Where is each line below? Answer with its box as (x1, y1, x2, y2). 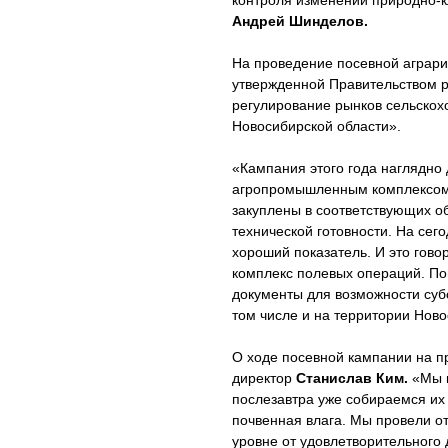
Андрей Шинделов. (232, 13, 372, 29)
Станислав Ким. (296, 370, 408, 386)
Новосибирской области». (232, 118, 405, 134)
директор (232, 370, 296, 386)
